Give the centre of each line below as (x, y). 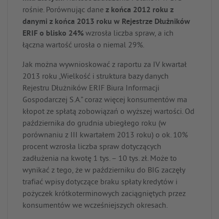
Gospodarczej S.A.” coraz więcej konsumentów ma (105, 100)
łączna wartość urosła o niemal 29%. (83, 45)
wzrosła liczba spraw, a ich (129, 34)
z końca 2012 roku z (140, 10)
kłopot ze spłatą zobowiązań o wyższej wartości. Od (109, 112)
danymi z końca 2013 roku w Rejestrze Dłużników (106, 22)
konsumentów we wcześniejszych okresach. (95, 206)
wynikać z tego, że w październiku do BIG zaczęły (104, 171)
